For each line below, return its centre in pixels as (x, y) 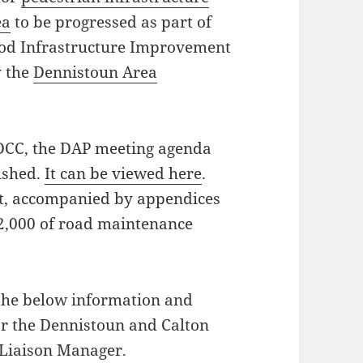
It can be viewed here (124, 174)
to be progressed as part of (111, 22)
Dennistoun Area (96, 73)
